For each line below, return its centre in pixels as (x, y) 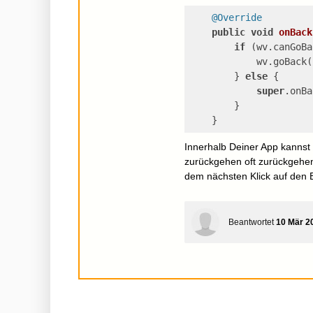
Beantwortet (252, 222)
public (229, 32)
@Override (237, 17)
